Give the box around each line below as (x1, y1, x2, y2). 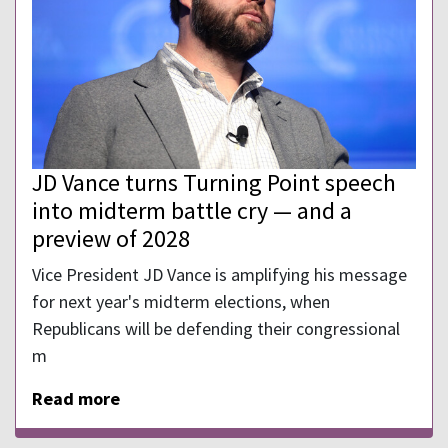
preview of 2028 (32, 222, 190, 254)
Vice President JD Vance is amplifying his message (32, 262, 407, 286)
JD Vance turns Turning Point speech (32, 166, 396, 198)
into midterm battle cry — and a (32, 194, 352, 226)
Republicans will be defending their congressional (32, 316, 400, 340)
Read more (32, 386, 120, 410)
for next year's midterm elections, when (32, 289, 330, 313)
